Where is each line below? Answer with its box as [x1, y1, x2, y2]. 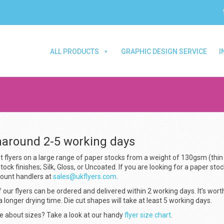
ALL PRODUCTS [50, 47, 99, 56]
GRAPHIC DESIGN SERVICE [121, 47, 207, 56]
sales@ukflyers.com [53, 172, 116, 180]
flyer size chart [124, 210, 171, 219]
